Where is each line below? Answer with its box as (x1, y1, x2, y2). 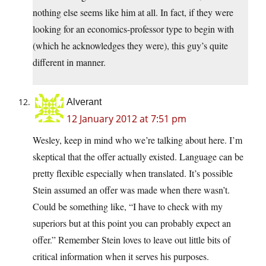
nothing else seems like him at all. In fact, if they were (33, 6, 233, 19)
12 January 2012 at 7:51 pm (66, 112, 186, 126)
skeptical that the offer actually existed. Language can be (33, 150, 243, 163)
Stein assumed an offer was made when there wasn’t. (33, 183, 230, 197)
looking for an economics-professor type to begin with (33, 23, 234, 36)
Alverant (66, 97, 102, 107)
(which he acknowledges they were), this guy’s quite (33, 39, 228, 52)
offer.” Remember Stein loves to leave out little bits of (33, 233, 230, 246)
